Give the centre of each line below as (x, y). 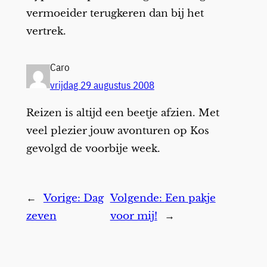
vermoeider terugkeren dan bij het (115, 13)
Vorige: (63, 198)
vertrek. (46, 31)
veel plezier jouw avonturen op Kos (117, 131)
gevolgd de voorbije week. (93, 148)
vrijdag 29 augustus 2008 (102, 86)
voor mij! (133, 216)
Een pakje (190, 198)
